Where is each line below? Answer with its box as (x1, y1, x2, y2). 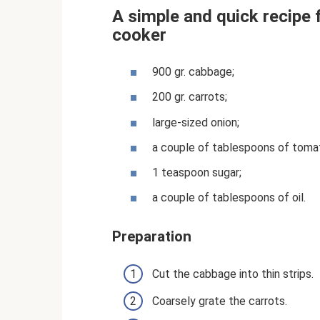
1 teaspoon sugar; (152, 165, 241, 179)
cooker (112, 25, 166, 45)
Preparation (112, 228, 191, 246)
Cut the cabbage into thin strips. (152, 266, 314, 281)
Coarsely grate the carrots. (152, 294, 287, 308)
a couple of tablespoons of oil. (152, 191, 306, 205)
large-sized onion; (152, 115, 239, 129)
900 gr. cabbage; (152, 65, 234, 79)
